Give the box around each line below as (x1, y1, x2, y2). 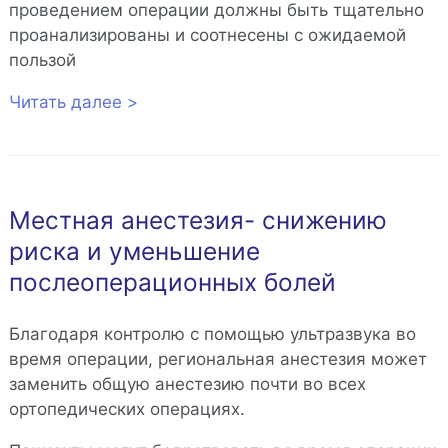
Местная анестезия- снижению (8, 204, 387, 235)
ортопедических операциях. (8, 399, 245, 420)
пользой (8, 49, 76, 70)
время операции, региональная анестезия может (8, 349, 427, 370)
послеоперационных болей (8, 266, 336, 297)
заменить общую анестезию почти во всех (8, 374, 366, 395)
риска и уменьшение (8, 235, 260, 266)
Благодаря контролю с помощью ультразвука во (8, 324, 416, 345)
